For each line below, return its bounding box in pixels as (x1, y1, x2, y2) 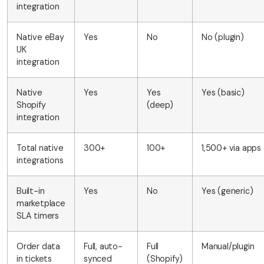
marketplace (16, 198, 65, 209)
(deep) (147, 100, 173, 111)
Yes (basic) (202, 87, 245, 98)
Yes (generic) (202, 186, 253, 197)
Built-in (16, 186, 45, 197)
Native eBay (16, 32, 64, 43)
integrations (16, 155, 64, 166)
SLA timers (16, 210, 59, 222)
